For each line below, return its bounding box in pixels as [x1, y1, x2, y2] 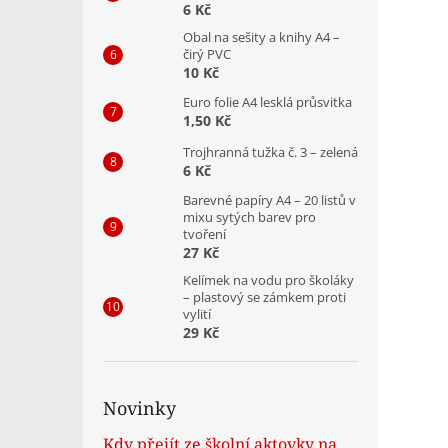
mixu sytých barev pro [183, 207, 316, 226]
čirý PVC [183, 44, 231, 63]
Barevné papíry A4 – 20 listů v [183, 190, 356, 209]
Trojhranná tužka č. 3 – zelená [183, 142, 358, 161]
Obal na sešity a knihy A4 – [183, 27, 340, 46]
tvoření [183, 224, 226, 243]
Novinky [103, 395, 176, 420]
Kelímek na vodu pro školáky [183, 270, 354, 289]
